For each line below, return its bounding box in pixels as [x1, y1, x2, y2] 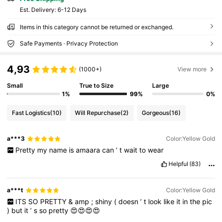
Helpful [168, 160, 188, 168]
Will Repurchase [75, 109, 121, 116]
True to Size [79, 81, 114, 89]
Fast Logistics [11, 109, 50, 116]
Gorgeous [142, 109, 169, 116]
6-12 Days [57, 6, 86, 14]
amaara [75, 146, 102, 155]
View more [177, 65, 207, 73]
